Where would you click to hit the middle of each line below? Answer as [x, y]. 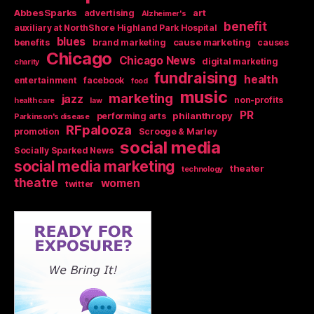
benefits [32, 42]
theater [247, 168]
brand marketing [129, 42]
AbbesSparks [46, 12]
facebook [104, 80]
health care [35, 100]
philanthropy [203, 115]
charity [27, 62]
